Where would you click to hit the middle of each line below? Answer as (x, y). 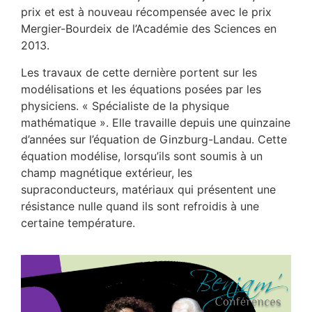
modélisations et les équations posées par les (141, 89)
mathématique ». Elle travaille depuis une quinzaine (156, 122)
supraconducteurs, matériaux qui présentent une (148, 189)
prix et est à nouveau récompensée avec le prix (146, 12)
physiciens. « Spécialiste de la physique (125, 106)
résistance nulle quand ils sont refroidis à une (140, 206)
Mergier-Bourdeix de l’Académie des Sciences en (149, 29)
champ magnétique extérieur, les (107, 172)
